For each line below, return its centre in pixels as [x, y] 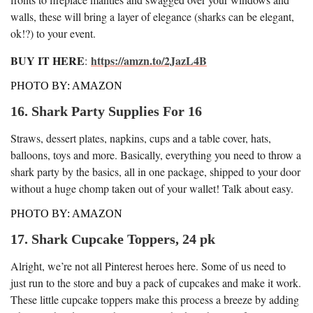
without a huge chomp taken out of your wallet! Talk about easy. [152, 188]
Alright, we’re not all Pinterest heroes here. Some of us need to [148, 265]
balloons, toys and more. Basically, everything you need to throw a [156, 154]
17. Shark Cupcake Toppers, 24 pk [113, 239]
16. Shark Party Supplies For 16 [106, 111]
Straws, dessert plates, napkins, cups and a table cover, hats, [141, 138]
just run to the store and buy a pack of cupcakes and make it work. [156, 282]
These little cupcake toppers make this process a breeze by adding [155, 299]
